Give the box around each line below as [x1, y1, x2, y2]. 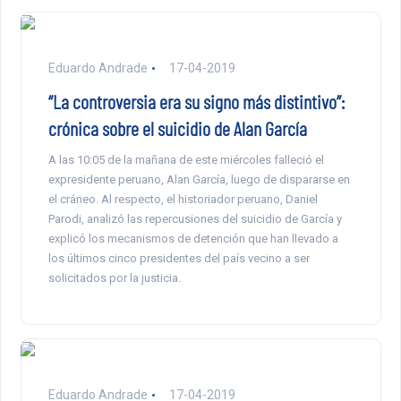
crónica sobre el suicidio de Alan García [47, 116, 307, 141]
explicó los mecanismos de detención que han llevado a [47, 232, 338, 246]
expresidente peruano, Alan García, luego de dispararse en [47, 173, 350, 187]
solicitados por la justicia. [47, 271, 181, 286]
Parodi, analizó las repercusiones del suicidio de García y [47, 212, 342, 226]
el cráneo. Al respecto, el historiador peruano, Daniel [47, 192, 318, 207]
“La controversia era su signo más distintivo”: [47, 90, 345, 114]
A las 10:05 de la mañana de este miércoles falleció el [47, 153, 324, 167]
